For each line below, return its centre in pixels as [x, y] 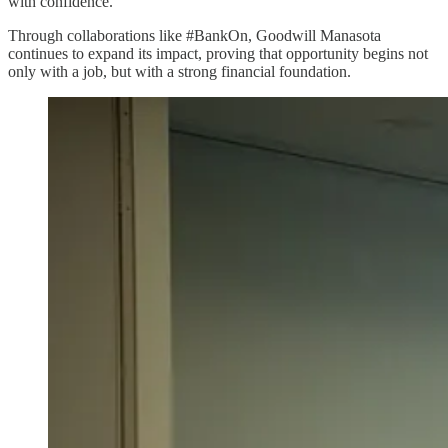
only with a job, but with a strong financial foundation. [179, 71]
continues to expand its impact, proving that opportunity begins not [218, 53]
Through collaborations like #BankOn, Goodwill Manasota [194, 35]
